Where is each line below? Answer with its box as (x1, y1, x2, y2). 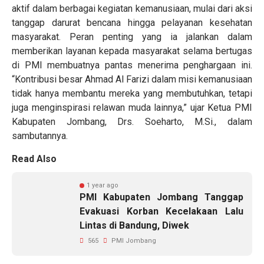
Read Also (12, 153, 57, 164)
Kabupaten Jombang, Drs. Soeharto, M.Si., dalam (12, 116, 252, 127)
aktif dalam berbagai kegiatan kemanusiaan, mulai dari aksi (12, 3, 252, 14)
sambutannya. (12, 130, 68, 141)
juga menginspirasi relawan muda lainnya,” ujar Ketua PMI (12, 102, 252, 113)
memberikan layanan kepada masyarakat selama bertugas (12, 45, 252, 57)
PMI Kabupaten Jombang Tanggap (80, 192, 243, 203)
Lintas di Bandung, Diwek (80, 220, 189, 231)
